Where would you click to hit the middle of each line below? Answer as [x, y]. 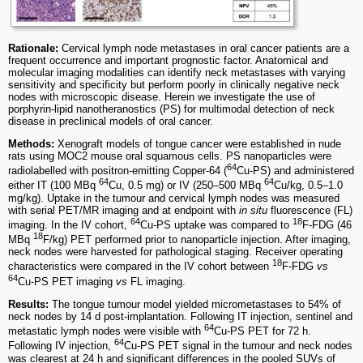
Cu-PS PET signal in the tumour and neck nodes [238, 346]
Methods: [31, 144]
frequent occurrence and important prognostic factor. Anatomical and [168, 61]
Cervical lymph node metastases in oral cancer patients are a [204, 49]
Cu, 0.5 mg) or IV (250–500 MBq [186, 186]
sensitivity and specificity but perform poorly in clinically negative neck [174, 85]
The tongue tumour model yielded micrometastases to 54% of [195, 305]
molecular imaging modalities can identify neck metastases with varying [177, 73]
